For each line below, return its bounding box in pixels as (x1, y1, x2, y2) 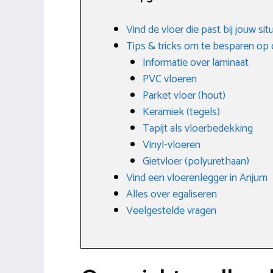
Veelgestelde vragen (126, 201, 216, 220)
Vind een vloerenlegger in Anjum (126, 168, 268, 187)
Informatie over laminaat (143, 53, 249, 72)
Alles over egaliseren (126, 185, 217, 204)
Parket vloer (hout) (143, 86, 225, 105)
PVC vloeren (143, 69, 197, 88)
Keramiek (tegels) (143, 102, 220, 121)
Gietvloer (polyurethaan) (143, 152, 249, 171)
